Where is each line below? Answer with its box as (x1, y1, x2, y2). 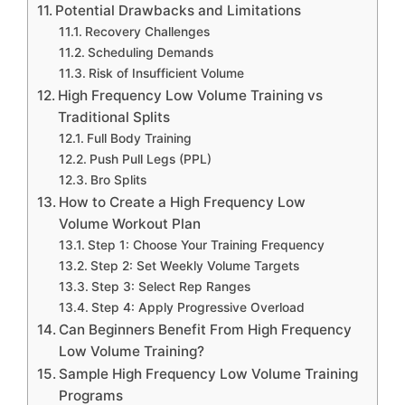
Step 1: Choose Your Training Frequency (87, 238, 325, 253)
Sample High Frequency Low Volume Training (59, 365, 359, 383)
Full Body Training (86, 131, 192, 146)
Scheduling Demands (87, 45, 213, 61)
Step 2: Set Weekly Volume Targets (89, 259, 299, 274)
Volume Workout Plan (59, 215, 202, 233)
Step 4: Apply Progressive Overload (90, 300, 305, 316)
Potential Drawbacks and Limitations (55, 2, 302, 20)
